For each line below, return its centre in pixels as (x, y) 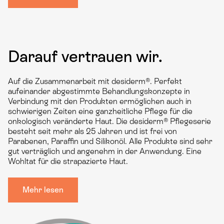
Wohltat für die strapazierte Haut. (68, 161)
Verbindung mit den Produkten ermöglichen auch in (100, 101)
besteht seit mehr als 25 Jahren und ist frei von (92, 131)
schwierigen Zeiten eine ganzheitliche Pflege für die (100, 111)
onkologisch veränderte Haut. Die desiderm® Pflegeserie (109, 121)
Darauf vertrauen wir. (85, 56)
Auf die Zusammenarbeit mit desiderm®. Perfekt (95, 81)
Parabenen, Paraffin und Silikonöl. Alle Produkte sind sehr (110, 141)
